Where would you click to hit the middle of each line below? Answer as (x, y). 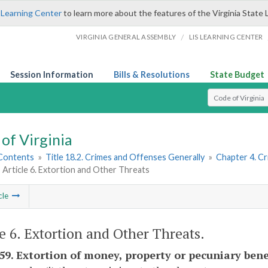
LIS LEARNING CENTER (226, 37)
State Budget (237, 74)
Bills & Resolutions (152, 74)
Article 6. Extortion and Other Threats (76, 170)
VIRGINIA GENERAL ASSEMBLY (126, 37)
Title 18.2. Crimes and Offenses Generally (125, 157)
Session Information (52, 74)
